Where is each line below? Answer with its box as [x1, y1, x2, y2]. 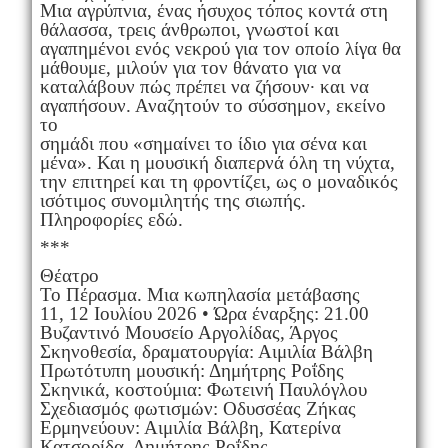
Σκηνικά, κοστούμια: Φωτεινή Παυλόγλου [39, 378, 367, 400]
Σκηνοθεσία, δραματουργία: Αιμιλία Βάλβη [39, 340, 373, 362]
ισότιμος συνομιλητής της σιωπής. [39, 189, 306, 211]
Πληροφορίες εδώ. [39, 208, 183, 230]
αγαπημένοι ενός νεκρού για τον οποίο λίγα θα [39, 37, 401, 59]
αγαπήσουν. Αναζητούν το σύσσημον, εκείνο [39, 94, 386, 116]
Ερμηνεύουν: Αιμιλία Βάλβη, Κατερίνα [39, 416, 341, 438]
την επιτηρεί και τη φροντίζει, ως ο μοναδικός [39, 170, 398, 192]
